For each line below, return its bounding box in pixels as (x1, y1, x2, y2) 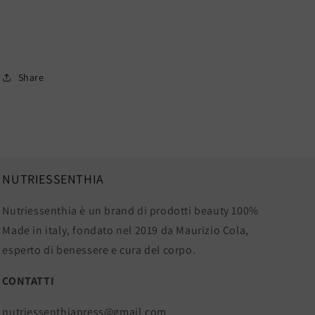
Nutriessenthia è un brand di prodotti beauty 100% (2, 203, 259, 219)
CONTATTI (2, 274, 55, 289)
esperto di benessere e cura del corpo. (2, 243, 196, 258)
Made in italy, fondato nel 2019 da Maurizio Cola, (2, 223, 249, 238)
